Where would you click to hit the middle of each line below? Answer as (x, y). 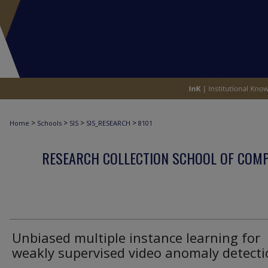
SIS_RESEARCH (108, 123)
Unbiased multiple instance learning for (136, 237)
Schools (49, 123)
